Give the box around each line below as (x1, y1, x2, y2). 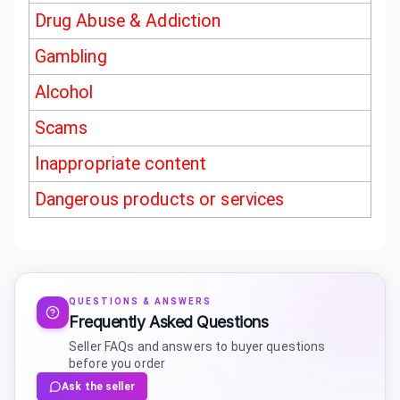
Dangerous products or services (34, 189, 285, 211)
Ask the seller (62, 379, 135, 393)
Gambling (34, 46, 107, 68)
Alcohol (34, 82, 94, 104)
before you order (69, 355, 166, 371)
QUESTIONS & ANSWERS (69, 296, 212, 306)
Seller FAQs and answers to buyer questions (69, 338, 326, 354)
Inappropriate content (34, 154, 207, 175)
